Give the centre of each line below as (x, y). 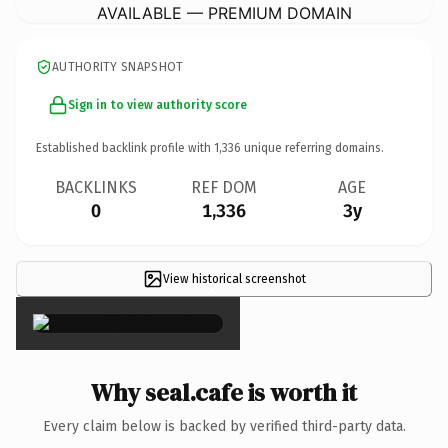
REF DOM (224, 187)
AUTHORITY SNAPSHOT (118, 66)
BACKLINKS (96, 187)
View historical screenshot (234, 278)
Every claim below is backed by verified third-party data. (224, 426)
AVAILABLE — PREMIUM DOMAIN (224, 12)
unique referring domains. (312, 147)
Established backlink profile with (125, 147)
